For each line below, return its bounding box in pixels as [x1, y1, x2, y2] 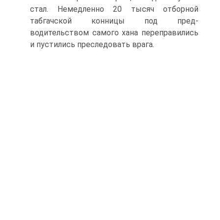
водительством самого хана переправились [30, 28, 198, 37]
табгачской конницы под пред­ [30, 16, 198, 26]
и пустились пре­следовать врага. [30, 40, 154, 49]
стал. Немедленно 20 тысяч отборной [30, 4, 198, 14]
